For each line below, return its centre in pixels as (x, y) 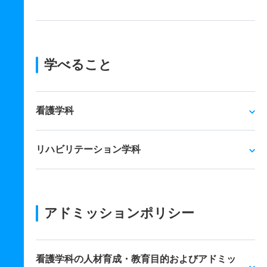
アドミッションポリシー (119, 213)
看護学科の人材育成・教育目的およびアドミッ (136, 259)
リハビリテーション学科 (88, 149)
